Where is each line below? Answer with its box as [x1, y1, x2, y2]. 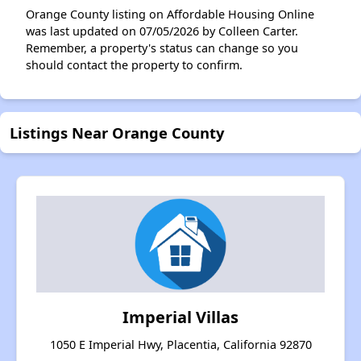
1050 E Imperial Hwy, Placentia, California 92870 [49, 337, 312, 352]
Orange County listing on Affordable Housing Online [26, 6, 314, 22]
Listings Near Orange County [10, 122, 224, 143]
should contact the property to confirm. [26, 57, 243, 73]
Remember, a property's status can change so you [26, 40, 298, 56]
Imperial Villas [122, 306, 239, 328]
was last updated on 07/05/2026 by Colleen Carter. [26, 23, 298, 39]
